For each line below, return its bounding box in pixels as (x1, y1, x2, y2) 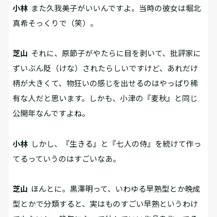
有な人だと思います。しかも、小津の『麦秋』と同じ (13, 93, 198, 103)
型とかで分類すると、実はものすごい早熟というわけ (13, 199, 199, 209)
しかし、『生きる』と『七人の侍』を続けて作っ (28, 139, 202, 148)
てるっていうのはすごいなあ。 (13, 154, 121, 163)
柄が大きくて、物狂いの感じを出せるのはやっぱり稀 (13, 78, 199, 88)
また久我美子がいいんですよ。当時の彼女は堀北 (28, 3, 201, 13)
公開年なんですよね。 (13, 108, 90, 118)
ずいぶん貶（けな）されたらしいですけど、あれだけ (13, 63, 199, 73)
